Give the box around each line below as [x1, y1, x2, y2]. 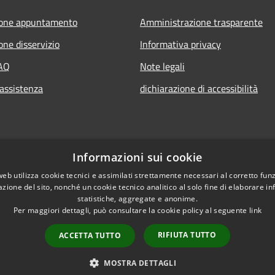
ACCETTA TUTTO [58, 230, 121, 241]
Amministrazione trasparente [140, 14, 263, 29]
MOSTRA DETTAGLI [104, 258, 177, 268]
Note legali [140, 58, 185, 74]
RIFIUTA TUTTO [158, 230, 217, 240]
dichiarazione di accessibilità [140, 80, 258, 96]
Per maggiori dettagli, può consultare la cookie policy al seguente [13, 205, 249, 215]
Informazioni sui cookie [72, 150, 203, 165]
